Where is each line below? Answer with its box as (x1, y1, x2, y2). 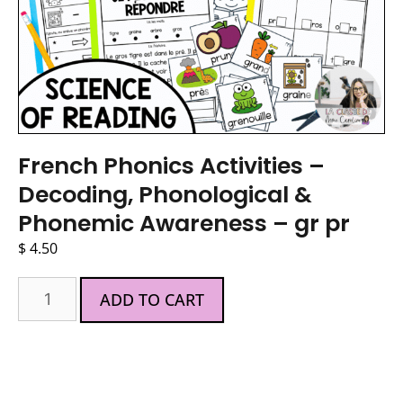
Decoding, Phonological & (18, 178, 312, 210)
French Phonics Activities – (18, 149, 325, 182)
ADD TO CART (100, 288, 205, 310)
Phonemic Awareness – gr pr (18, 207, 350, 239)
